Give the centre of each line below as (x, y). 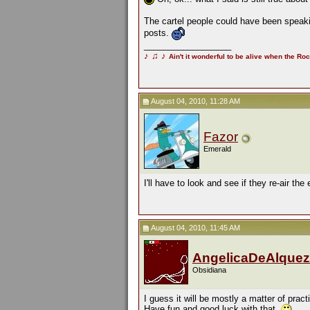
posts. (158, 33)
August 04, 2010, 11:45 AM (195, 228)
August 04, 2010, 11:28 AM (195, 101)
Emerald (217, 149)
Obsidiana (209, 270)
